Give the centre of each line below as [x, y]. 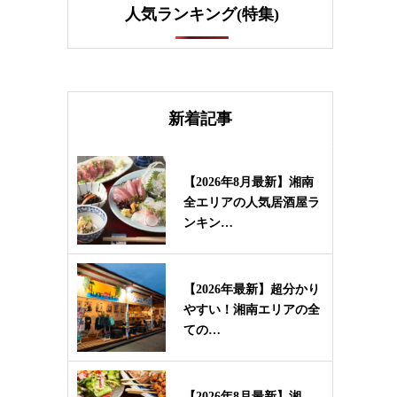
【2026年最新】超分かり [252, 289]
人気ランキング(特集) [202, 14]
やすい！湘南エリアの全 [252, 310]
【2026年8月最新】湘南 [249, 182]
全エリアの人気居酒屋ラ [252, 202]
